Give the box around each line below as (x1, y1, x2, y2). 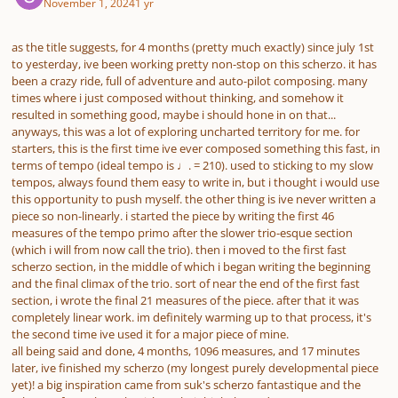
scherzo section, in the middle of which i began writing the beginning (12, 258, 370, 275)
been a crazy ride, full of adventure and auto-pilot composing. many (12, 72, 368, 89)
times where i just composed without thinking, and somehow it (12, 89, 344, 106)
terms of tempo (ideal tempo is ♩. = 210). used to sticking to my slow (12, 156, 373, 173)
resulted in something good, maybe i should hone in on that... (12, 106, 336, 123)
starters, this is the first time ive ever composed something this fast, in (12, 139, 380, 156)
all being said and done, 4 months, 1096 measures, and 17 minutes (12, 342, 360, 359)
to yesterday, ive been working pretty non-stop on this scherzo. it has (12, 55, 377, 72)
